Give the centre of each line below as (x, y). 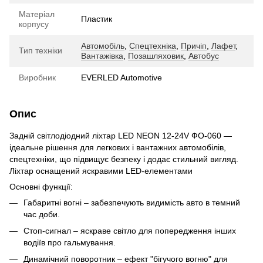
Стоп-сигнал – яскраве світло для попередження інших (130, 230)
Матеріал (37, 14)
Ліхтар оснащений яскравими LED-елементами (101, 171)
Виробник (37, 77)
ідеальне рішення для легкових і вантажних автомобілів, (118, 147)
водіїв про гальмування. (70, 242)
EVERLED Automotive (122, 77)
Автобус (204, 55)
